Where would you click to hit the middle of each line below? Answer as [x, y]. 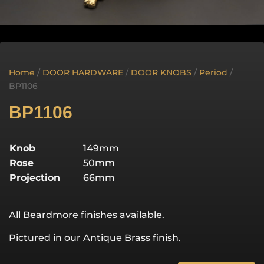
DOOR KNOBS [161, 72]
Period [213, 72]
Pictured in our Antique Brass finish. [95, 237]
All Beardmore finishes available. [87, 214]
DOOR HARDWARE [83, 72]
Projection [35, 177]
